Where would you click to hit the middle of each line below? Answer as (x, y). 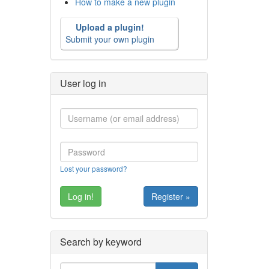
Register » (171, 196)
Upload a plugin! (110, 27)
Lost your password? (93, 168)
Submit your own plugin (110, 39)
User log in (83, 83)
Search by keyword (101, 241)
